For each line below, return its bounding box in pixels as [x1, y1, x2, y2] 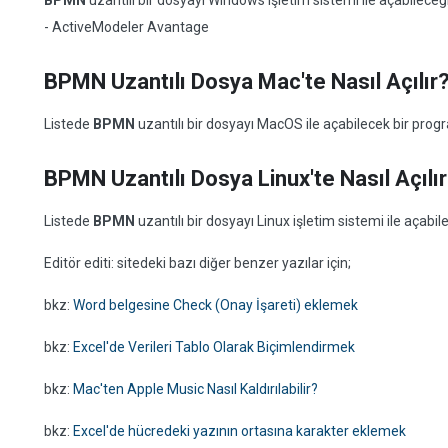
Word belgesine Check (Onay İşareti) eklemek [73, 297, 358, 313]
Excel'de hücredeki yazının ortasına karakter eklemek [73, 423, 406, 439]
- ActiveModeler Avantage [44, 19, 209, 35]
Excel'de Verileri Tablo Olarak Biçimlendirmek [73, 339, 355, 355]
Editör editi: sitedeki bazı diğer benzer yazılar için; [44, 255, 351, 271]
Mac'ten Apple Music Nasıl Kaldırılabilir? [73, 381, 318, 397]
